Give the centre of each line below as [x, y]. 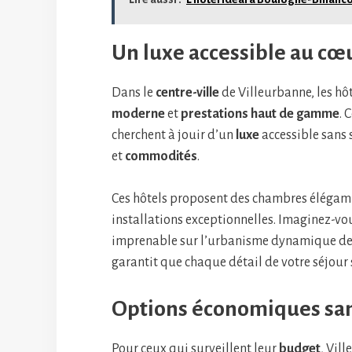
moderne [138, 114]
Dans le [134, 93]
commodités [161, 156]
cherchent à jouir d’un [174, 135]
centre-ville [187, 93]
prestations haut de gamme [260, 114]
